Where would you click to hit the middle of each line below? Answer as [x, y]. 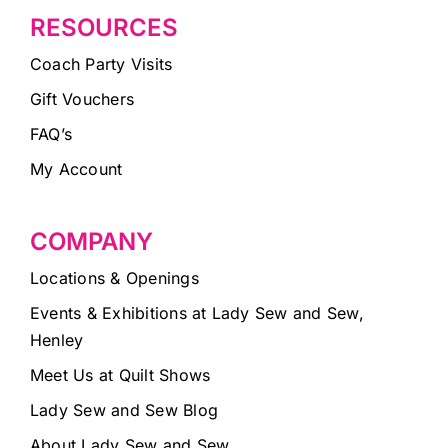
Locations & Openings [114, 278]
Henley [56, 340]
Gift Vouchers [82, 99]
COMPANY [91, 242]
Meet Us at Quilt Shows [120, 375]
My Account [76, 169]
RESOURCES [103, 28]
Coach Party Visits [101, 64]
